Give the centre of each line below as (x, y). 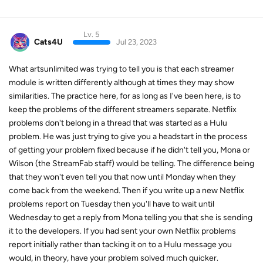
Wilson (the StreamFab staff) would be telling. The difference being (131, 164)
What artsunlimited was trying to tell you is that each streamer (122, 69)
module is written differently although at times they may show (122, 83)
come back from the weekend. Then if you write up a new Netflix (127, 191)
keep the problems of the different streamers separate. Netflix (123, 110)
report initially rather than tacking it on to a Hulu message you (120, 245)
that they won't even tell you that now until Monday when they (122, 177)
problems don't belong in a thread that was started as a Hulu (118, 123)
